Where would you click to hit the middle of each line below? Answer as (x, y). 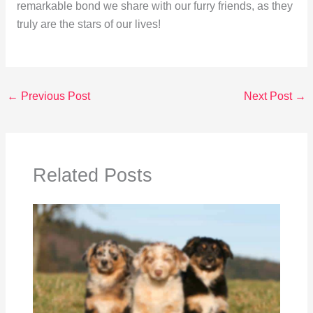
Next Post (269, 96)
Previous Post (54, 96)
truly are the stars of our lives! (88, 24)
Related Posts (93, 175)
